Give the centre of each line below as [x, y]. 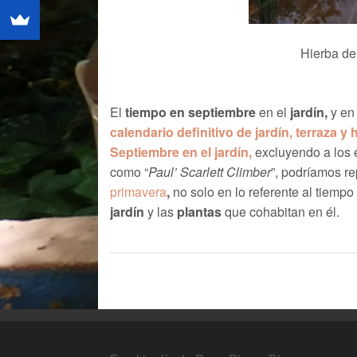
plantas [197, 212]
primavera [138, 192]
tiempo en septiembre [188, 112]
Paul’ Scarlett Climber [209, 172]
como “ [129, 172]
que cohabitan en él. [280, 212]
